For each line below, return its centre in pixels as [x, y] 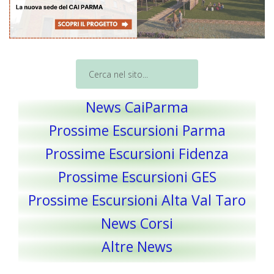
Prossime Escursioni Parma [137, 131]
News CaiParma [137, 107]
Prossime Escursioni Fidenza [137, 154]
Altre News [137, 247]
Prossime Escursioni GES [137, 177]
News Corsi [137, 224]
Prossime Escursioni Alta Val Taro [137, 200]
